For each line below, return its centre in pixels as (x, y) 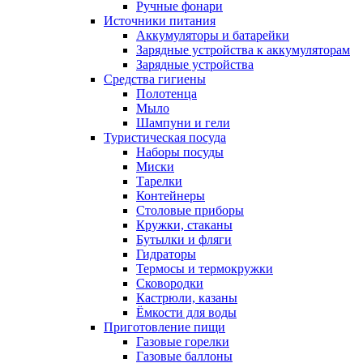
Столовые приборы (190, 211)
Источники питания (160, 21)
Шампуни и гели (183, 123)
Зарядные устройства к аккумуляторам (243, 50)
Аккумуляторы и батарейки (213, 36)
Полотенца (167, 94)
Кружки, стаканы (184, 225)
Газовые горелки (183, 342)
